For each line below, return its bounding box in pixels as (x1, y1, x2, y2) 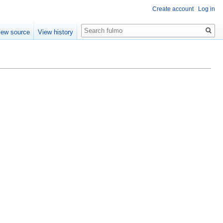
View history (38, 28, 74, 36)
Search (81, 19, 114, 31)
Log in (198, 5, 215, 13)
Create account (152, 5, 194, 13)
